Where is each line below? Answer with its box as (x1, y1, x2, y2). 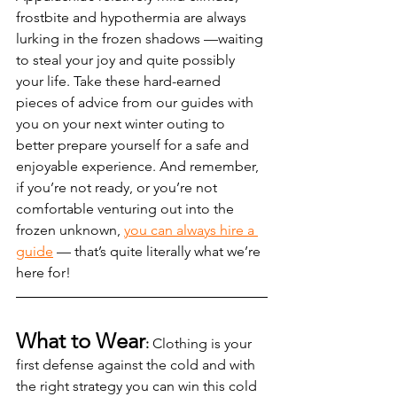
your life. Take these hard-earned (16, 72, 224, 90)
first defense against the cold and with (16, 355, 259, 373)
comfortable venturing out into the (16, 199, 237, 217)
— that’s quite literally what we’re (53, 242, 264, 260)
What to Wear (16, 327, 145, 354)
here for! (16, 263, 78, 281)
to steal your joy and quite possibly (16, 51, 238, 68)
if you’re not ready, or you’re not (16, 178, 221, 196)
